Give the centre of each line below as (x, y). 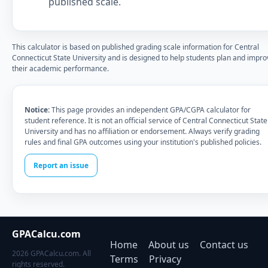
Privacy (165, 259)
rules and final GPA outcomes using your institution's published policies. (143, 142)
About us (169, 245)
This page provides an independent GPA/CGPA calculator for (150, 110)
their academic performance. (60, 68)
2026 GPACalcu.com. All (51, 253)
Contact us (224, 245)
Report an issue (61, 165)
